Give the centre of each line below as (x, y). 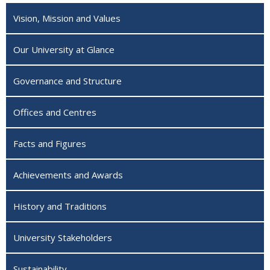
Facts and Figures (50, 143)
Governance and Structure (67, 80)
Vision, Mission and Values (67, 18)
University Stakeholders (63, 237)
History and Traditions (60, 206)
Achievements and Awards (68, 174)
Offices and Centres (55, 112)
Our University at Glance (64, 49)
